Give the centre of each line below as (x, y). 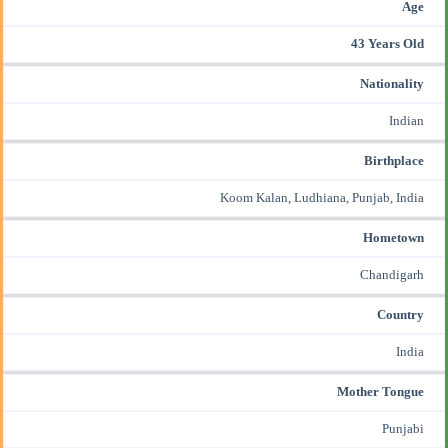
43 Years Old (387, 43)
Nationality (392, 83)
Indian (406, 120)
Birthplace (394, 160)
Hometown (393, 237)
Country (400, 314)
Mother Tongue (380, 391)
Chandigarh (392, 274)
